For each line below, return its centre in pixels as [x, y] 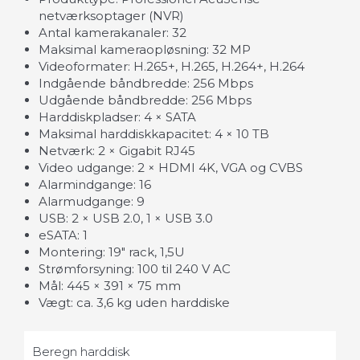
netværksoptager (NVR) [111, 15]
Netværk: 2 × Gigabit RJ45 [117, 150]
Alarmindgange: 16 [95, 184]
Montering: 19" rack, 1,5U [112, 252]
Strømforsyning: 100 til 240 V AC [135, 268]
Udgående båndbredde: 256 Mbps [145, 100]
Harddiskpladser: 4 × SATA [117, 117]
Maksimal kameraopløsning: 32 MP [145, 49]
